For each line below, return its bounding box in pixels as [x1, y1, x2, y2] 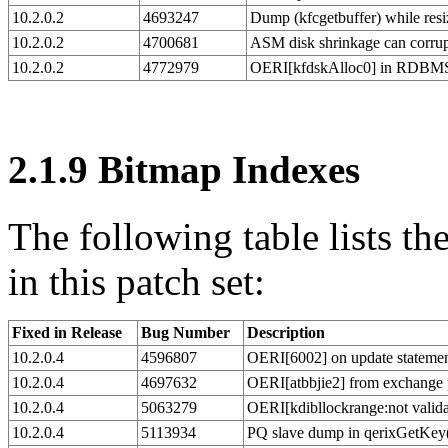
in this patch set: [8, 259, 265, 303]
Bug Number [141, 323, 230, 341]
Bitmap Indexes [88, 148, 360, 192]
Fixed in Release [12, 323, 122, 341]
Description [247, 323, 325, 341]
